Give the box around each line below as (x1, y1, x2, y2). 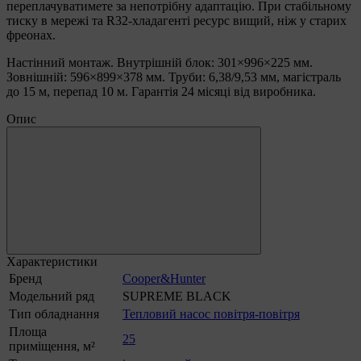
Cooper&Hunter (122, 272, 205, 286)
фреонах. (6, 28, 56, 43)
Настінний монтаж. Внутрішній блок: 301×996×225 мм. (6, 56, 313, 70)
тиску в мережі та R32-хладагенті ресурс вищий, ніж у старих (6, 14, 346, 28)
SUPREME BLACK (122, 289, 231, 304)
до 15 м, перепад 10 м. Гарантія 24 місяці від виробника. (6, 85, 316, 99)
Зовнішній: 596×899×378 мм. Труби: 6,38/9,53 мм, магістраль (6, 70, 341, 85)
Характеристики (6, 255, 98, 269)
